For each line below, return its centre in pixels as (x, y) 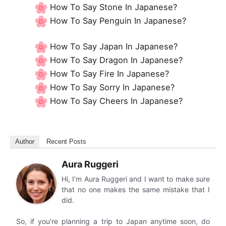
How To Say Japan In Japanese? (114, 47)
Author (25, 142)
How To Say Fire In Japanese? (110, 74)
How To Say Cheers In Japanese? (117, 101)
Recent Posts (66, 142)
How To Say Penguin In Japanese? (118, 20)
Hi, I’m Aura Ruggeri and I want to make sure (136, 179)
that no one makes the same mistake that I (136, 190)
